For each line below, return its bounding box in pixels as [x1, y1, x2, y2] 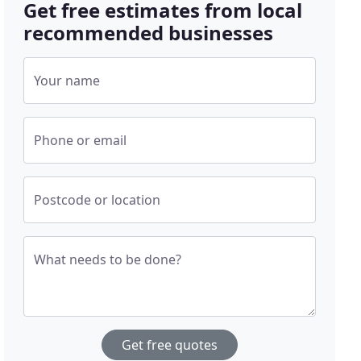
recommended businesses [23, 19, 274, 46]
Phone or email [34, 131, 127, 149]
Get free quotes [122, 336, 218, 354]
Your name [34, 72, 101, 89]
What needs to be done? [34, 251, 182, 268]
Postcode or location [34, 191, 161, 209]
